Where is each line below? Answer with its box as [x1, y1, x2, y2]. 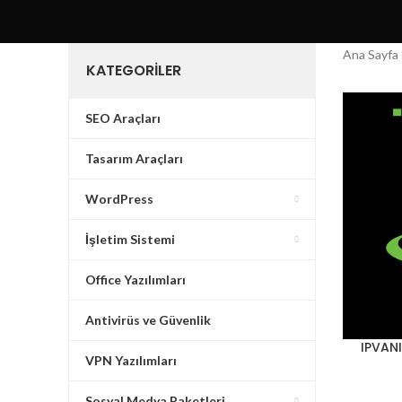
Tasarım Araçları [85, 151, 183, 166]
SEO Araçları [85, 110, 161, 126]
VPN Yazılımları [85, 353, 177, 368]
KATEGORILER [86, 60, 181, 81]
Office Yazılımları [85, 272, 186, 287]
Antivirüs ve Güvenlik [85, 312, 211, 328]
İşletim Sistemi [85, 232, 175, 247]
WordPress [85, 191, 153, 206]
